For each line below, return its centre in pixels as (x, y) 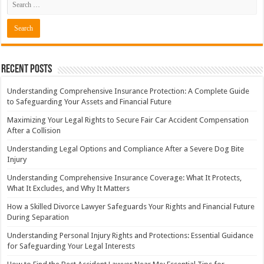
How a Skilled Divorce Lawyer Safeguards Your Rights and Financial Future (131, 207)
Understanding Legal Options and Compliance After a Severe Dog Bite (126, 149)
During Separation (38, 217)
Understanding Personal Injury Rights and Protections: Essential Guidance (131, 236)
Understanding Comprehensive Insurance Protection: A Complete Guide (128, 91)
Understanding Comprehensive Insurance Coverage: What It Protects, (125, 178)
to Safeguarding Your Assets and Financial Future (90, 102)
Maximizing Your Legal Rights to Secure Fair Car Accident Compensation (128, 120)
